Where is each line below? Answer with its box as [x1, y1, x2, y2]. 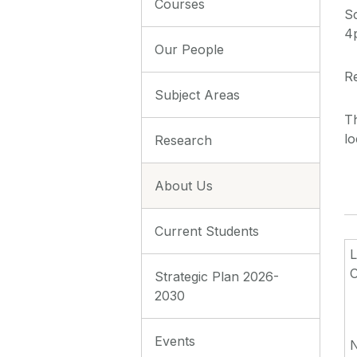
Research [155, 131, 212, 148]
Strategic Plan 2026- [155, 268, 279, 284]
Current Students [155, 222, 259, 239]
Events [155, 332, 195, 349]
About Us [155, 177, 213, 194]
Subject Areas [155, 86, 240, 103]
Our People [155, 41, 224, 57]
